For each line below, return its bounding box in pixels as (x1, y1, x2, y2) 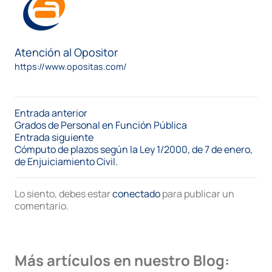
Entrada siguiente (15, 130, 93, 144)
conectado (112, 186, 160, 200)
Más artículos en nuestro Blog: (15, 250, 229, 270)
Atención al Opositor (15, 44, 118, 59)
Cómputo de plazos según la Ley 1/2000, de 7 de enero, (15, 142, 253, 156)
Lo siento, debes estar (15, 186, 112, 200)
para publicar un (160, 186, 234, 200)
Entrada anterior (15, 106, 87, 120)
